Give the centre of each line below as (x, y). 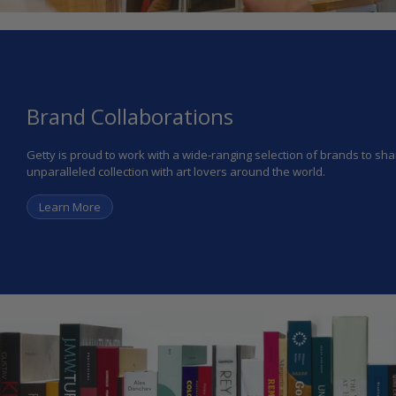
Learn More (70, 206)
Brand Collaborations (130, 116)
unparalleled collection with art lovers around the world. (176, 171)
